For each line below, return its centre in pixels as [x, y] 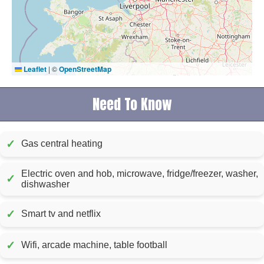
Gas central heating [62, 144]
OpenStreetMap [85, 69]
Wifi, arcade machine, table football [94, 245]
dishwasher [45, 184]
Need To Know [132, 104]
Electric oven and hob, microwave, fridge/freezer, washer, [140, 173]
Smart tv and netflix [61, 214]
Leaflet [34, 69]
